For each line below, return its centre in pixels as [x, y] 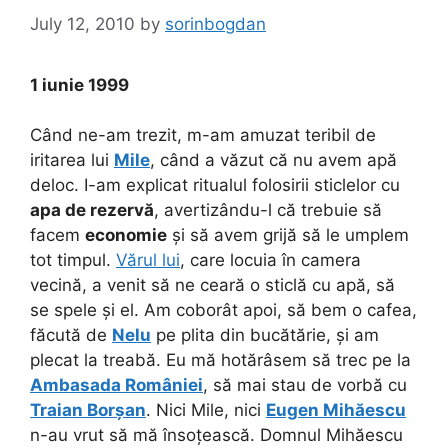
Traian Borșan [88, 410]
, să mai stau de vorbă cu [305, 385]
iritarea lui [72, 160]
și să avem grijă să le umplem [288, 235]
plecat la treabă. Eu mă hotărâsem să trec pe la [220, 360]
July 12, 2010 [82, 23]
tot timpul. [73, 260]
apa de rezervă [92, 210]
